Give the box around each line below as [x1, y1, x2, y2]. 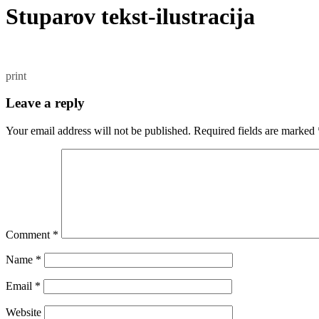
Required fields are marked [194, 125, 318, 137]
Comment [6, 229, 53, 241]
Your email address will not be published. [6, 125, 191, 137]
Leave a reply [6, 95, 85, 111]
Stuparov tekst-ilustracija [6, 4, 255, 30]
